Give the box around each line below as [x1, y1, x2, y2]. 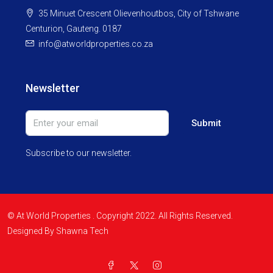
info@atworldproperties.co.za [38, 39, 153, 49]
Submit [191, 118, 221, 129]
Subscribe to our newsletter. [26, 148, 132, 158]
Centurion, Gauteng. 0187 [26, 24, 122, 34]
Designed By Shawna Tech [7, 226, 108, 236]
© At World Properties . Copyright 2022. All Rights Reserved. [7, 211, 233, 221]
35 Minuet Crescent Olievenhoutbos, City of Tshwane [38, 9, 239, 18]
